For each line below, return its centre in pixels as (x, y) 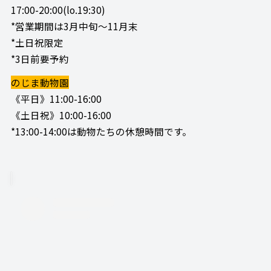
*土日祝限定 (37, 43)
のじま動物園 (40, 83)
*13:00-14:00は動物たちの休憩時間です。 (101, 132)
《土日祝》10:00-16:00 (61, 115)
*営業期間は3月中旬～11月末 (74, 26)
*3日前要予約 (40, 59)
